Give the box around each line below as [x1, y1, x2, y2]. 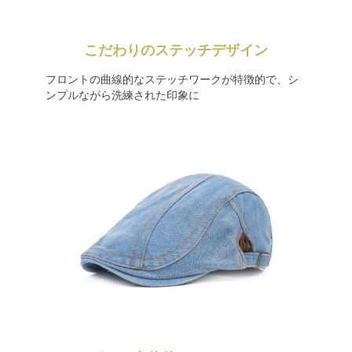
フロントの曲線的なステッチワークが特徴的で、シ [45, 73, 299, 86]
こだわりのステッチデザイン [84, 42, 268, 58]
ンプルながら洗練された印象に [45, 89, 200, 101]
